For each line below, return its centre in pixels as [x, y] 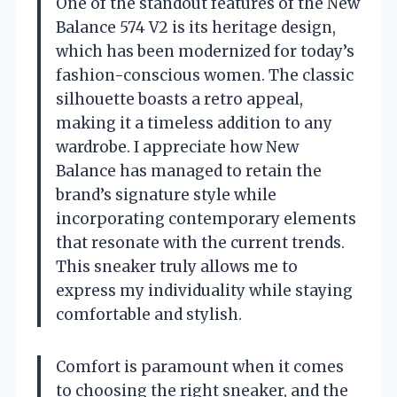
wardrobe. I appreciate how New [177, 147]
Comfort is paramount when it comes [200, 367]
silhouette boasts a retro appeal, [179, 99]
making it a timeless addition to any [194, 123]
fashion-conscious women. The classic [205, 75]
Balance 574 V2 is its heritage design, [196, 27]
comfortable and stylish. [149, 315]
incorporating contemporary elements [206, 219]
